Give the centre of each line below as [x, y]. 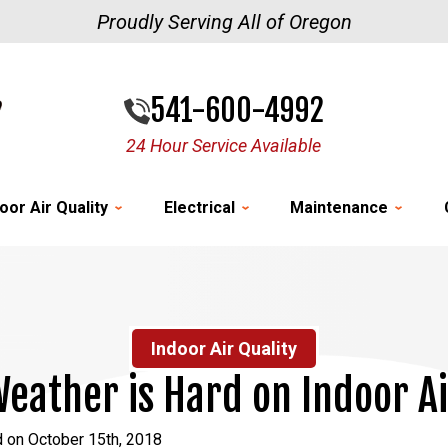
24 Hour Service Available [224, 145]
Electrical [199, 207]
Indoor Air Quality [224, 348]
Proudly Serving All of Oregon [224, 22]
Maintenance [339, 207]
